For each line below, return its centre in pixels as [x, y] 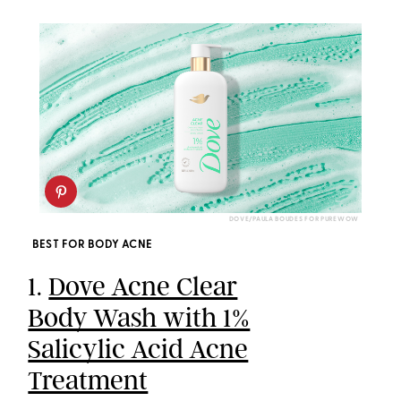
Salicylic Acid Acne [138, 350]
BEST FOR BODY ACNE [93, 246]
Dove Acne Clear [143, 287]
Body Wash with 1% [139, 318]
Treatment [88, 381]
